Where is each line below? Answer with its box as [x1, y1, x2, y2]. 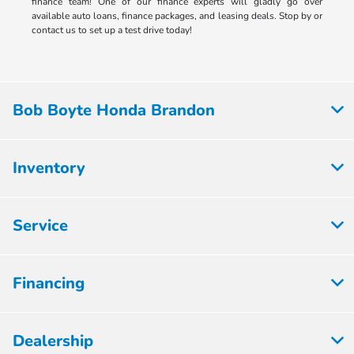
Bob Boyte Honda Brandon [13, 99, 215, 121]
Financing [13, 272, 85, 294]
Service [13, 214, 68, 236]
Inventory [13, 156, 85, 179]
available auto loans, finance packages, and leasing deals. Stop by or [31, 9, 323, 22]
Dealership [13, 330, 93, 352]
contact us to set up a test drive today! [31, 23, 192, 36]
